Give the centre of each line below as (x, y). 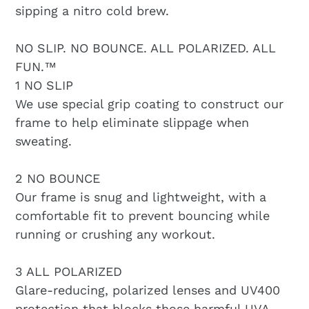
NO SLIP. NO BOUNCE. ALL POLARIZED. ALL (146, 48)
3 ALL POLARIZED (69, 272)
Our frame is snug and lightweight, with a (141, 197)
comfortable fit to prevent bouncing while (142, 216)
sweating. (43, 141)
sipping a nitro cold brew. (92, 11)
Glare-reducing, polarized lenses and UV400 (148, 290)
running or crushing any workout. (115, 235)
